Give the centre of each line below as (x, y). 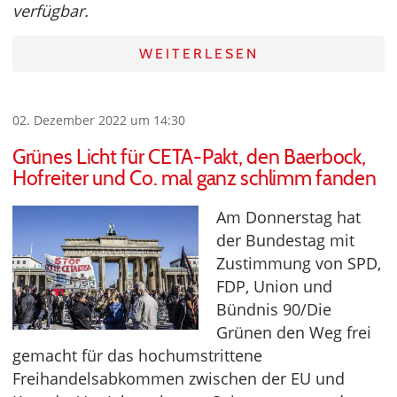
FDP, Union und (274, 286)
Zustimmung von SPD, (299, 263)
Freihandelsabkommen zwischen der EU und (179, 378)
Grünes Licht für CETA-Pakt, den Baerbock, (189, 156)
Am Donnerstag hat (288, 217)
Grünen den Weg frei (294, 332)
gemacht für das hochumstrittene (137, 355)
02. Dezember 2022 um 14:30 (99, 120)
